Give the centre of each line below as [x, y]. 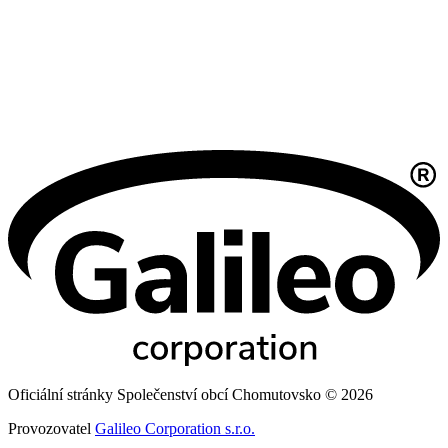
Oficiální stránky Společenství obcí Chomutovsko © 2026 [190, 394]
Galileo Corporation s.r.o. [175, 428]
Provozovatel [51, 428]
